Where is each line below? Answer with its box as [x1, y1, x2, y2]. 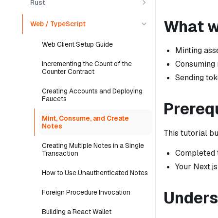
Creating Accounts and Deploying [42, 87, 143, 95]
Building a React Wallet [42, 207, 111, 216]
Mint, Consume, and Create [42, 114, 129, 123]
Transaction [42, 149, 78, 158]
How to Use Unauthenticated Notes [42, 168, 148, 177]
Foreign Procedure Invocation [42, 188, 130, 197]
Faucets [42, 94, 67, 103]
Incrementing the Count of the [42, 59, 132, 68]
